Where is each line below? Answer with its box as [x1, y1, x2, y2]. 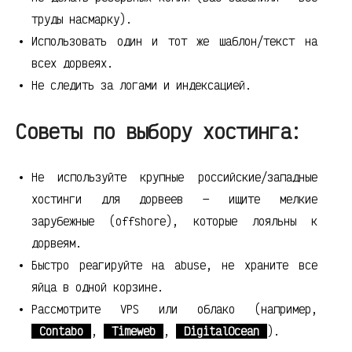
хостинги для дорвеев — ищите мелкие [31, 192, 317, 207]
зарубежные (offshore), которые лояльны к [31, 214, 317, 229]
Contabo [39, 324, 83, 339]
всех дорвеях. [31, 56, 113, 71]
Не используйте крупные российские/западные [31, 170, 317, 185]
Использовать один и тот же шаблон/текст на [31, 34, 317, 49]
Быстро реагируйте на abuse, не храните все [31, 258, 317, 273]
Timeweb [112, 324, 156, 339]
